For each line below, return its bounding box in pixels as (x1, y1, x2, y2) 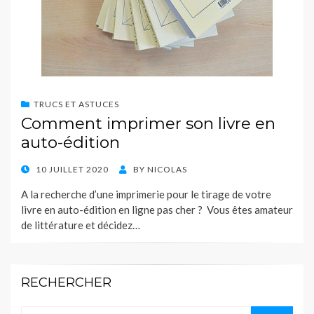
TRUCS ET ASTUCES (34, 99, 119, 110)
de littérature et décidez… (21, 219, 140, 232)
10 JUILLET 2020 (36, 164, 109, 175)
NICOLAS (147, 164, 187, 175)
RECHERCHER (21, 275, 111, 291)
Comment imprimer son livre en (21, 114, 275, 134)
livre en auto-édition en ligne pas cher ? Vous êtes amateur (21, 203, 293, 217)
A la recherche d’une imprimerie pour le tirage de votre (21, 188, 271, 201)
